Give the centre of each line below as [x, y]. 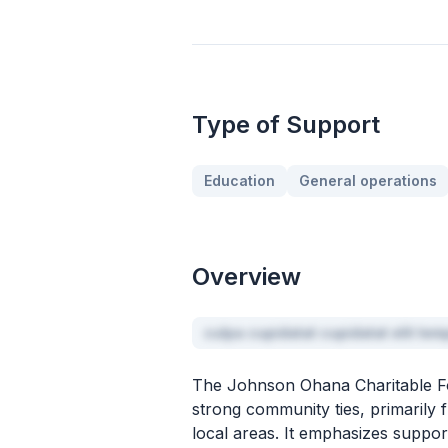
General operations [368, 180]
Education [239, 180]
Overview [246, 276]
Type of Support [286, 124]
